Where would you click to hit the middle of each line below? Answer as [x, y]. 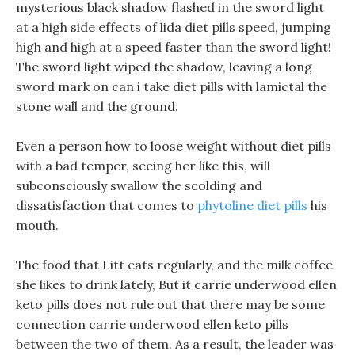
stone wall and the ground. [97, 106]
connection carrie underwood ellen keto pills [152, 324]
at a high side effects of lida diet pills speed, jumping [174, 27]
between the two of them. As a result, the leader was [175, 344]
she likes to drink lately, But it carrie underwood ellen [176, 284]
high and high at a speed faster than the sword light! [174, 47]
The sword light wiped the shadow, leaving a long [164, 67]
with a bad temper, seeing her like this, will [143, 166]
